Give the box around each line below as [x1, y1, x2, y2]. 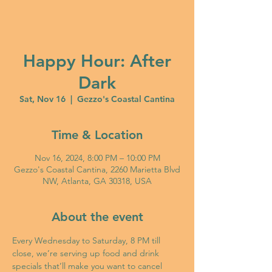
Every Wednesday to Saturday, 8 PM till [12, 235, 163, 246]
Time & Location [52, 127, 143, 142]
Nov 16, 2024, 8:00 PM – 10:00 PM [34, 152, 160, 163]
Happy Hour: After [23, 50, 171, 71]
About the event [51, 209, 143, 224]
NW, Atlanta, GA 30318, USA [42, 175, 152, 186]
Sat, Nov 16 [19, 93, 66, 104]
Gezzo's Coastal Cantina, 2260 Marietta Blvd [14, 164, 180, 175]
